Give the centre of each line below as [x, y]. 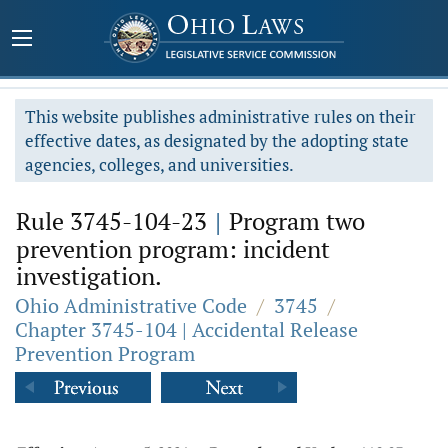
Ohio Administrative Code [131, 305]
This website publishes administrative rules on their [220, 116]
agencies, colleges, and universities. [159, 164]
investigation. [89, 276]
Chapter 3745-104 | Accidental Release [186, 329]
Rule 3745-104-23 [114, 221]
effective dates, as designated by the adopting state [217, 140]
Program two [294, 221]
